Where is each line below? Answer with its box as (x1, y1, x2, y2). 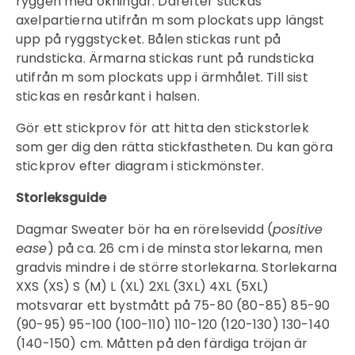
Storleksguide (16, 188, 107, 207)
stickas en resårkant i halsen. (16, 86, 200, 105)
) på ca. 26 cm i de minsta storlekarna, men (47, 239, 323, 258)
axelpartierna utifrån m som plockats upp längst (16, 10, 325, 29)
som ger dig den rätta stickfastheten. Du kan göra (16, 137, 333, 156)
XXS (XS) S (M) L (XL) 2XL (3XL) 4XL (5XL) (16, 277, 269, 296)
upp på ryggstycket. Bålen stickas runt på (16, 29, 281, 48)
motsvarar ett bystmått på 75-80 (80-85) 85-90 (16, 296, 330, 315)
